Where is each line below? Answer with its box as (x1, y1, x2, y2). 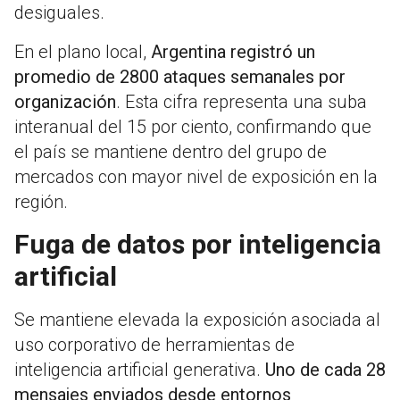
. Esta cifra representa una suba (116, 91, 367, 113)
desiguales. (14, 2, 104, 24)
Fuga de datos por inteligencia (14, 229, 381, 261)
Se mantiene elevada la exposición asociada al (14, 309, 380, 331)
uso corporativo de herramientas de (14, 334, 295, 356)
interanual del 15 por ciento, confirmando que (14, 116, 371, 138)
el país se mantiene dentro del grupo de (14, 141, 327, 163)
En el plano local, (14, 41, 151, 63)
